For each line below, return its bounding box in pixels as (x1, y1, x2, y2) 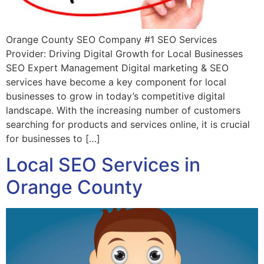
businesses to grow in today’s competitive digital (6, 90, 225, 102)
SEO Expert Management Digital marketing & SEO (6, 61, 229, 74)
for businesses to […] (6, 132, 100, 144)
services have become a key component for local (6, 75, 226, 88)
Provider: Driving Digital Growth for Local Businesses (6, 47, 243, 60)
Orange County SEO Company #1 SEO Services (6, 33, 217, 45)
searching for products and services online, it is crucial (6, 118, 250, 130)
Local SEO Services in (6, 153, 200, 177)
